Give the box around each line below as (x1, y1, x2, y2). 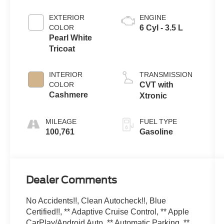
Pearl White (49, 33, 92, 42)
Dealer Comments (26, 174, 117, 186)
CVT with (139, 80, 173, 89)
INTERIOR (49, 70, 83, 79)
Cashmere (49, 90, 88, 99)
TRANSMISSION (139, 70, 192, 79)
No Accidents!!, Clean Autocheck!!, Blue (26, 196, 166, 205)
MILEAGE (45, 117, 77, 126)
